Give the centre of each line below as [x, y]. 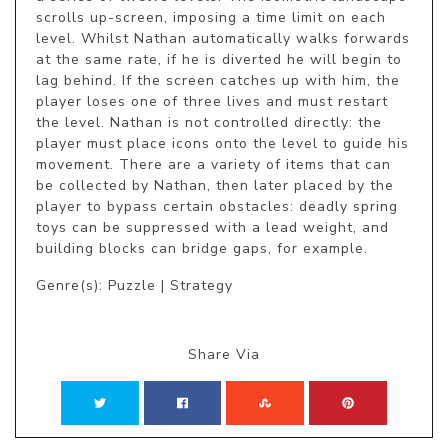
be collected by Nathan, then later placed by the [215, 186]
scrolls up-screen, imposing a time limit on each [211, 18]
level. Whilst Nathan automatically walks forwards [223, 39]
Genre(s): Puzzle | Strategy [134, 286]
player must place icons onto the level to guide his [222, 144]
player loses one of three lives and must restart [212, 102]
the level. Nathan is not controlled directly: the [209, 123]
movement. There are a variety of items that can [213, 165]
